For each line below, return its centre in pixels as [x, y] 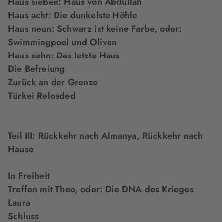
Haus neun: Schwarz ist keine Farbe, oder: [95, 29]
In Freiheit [29, 176]
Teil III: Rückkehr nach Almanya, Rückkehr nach [106, 136]
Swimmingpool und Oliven [63, 42]
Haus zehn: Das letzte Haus [64, 56]
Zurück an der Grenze [53, 83]
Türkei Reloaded [42, 96]
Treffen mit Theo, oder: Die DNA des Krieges [101, 190]
